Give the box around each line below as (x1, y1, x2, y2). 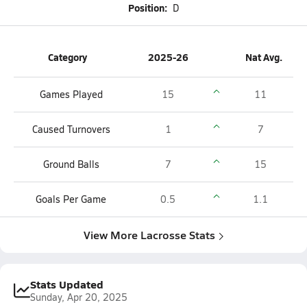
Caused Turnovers (32, 123, 110, 136)
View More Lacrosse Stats (84, 227, 215, 243)
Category (48, 50, 87, 64)
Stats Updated (30, 276, 103, 292)
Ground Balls (42, 158, 99, 171)
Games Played (39, 88, 103, 101)
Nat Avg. (245, 50, 282, 64)
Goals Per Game (36, 193, 106, 206)
